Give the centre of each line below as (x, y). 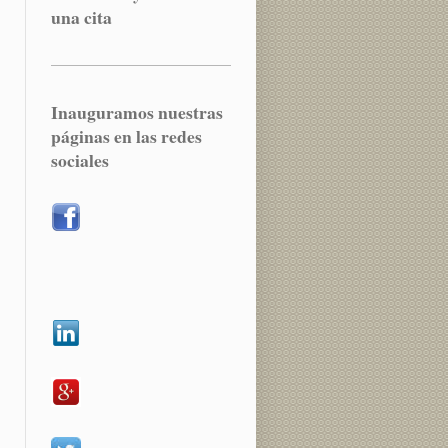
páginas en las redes (126, 136)
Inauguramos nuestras (136, 112)
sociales (79, 160)
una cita (81, 17)
